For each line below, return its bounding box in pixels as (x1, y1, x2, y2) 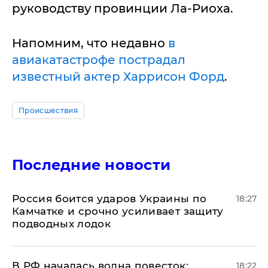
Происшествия (19, 106, 78, 115)
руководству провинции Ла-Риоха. (12, 1, 233, 16)
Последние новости (12, 156, 171, 173)
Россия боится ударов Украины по (12, 193, 207, 205)
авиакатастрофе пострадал (12, 53, 185, 67)
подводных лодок (12, 218, 111, 230)
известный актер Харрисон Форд (12, 69, 224, 84)
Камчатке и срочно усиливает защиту (12, 205, 224, 217)
